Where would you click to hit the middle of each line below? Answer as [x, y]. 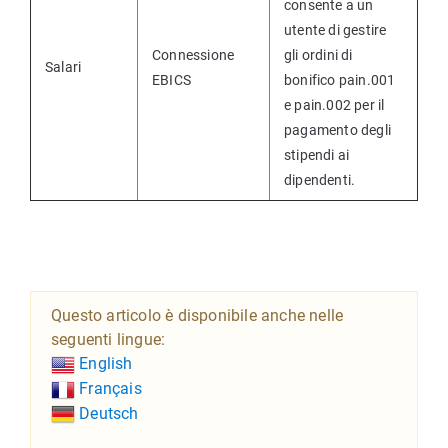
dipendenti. [320, 180]
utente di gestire [335, 30]
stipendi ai [317, 155]
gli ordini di [318, 55]
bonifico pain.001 [340, 80]
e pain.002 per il [334, 105]
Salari [63, 67]
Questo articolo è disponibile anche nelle [197, 315]
